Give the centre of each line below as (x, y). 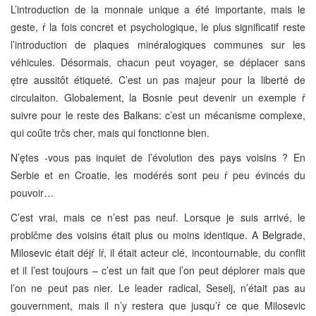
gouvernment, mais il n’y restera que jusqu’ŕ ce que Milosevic (158, 305)
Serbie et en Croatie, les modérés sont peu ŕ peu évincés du (158, 175)
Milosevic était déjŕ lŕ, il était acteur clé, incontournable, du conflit (158, 252)
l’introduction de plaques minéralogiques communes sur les (158, 44)
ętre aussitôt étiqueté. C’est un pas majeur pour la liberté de (158, 79)
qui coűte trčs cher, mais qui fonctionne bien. (110, 132)
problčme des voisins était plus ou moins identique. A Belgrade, (158, 235)
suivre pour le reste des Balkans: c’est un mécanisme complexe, (158, 115)
